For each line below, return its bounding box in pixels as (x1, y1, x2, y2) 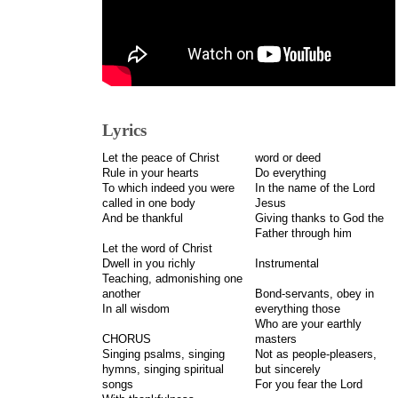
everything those (254, 302, 340, 315)
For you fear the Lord (254, 378, 362, 391)
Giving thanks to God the (254, 211, 384, 225)
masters (254, 332, 297, 346)
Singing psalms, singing (102, 347, 225, 361)
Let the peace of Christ (102, 151, 219, 164)
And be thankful (102, 211, 183, 225)
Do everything (254, 166, 330, 179)
